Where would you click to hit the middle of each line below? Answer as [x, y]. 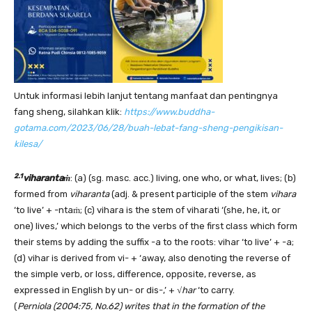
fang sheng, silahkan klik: [69, 112]
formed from [41, 194]
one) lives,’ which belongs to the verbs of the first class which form [156, 226]
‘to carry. [216, 290]
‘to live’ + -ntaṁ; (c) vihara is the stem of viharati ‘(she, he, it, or [147, 210]
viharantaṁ [47, 178]
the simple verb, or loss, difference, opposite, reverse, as [135, 274]
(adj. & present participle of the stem [191, 194]
